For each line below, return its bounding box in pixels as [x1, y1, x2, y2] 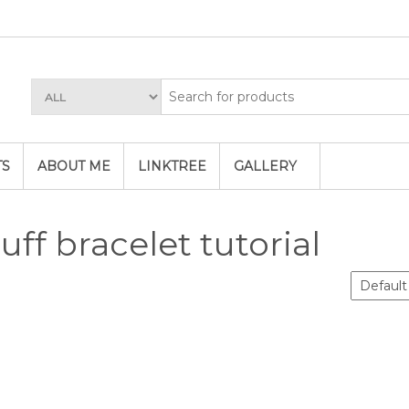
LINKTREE [138, 158, 206, 174]
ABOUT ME [37, 158, 110, 174]
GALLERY [234, 158, 297, 174]
